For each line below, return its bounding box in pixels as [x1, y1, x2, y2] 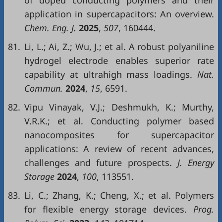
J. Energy [171, 157, 215, 168]
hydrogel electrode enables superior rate [24, 55, 214, 66]
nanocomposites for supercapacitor [24, 129, 214, 141]
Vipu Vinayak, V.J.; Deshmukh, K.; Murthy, [24, 101, 214, 113]
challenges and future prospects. [24, 157, 172, 168]
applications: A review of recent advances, [24, 143, 214, 155]
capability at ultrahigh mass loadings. [24, 68, 193, 80]
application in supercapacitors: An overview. [24, 8, 214, 20]
